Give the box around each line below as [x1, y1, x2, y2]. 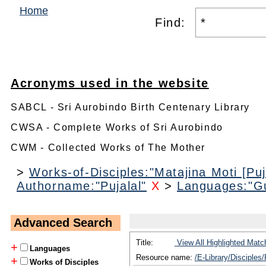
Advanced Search [14, 216, 112, 229]
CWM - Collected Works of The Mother [11, 142, 205, 153]
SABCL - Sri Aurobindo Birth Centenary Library [11, 102, 250, 112]
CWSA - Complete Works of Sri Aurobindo [11, 122, 223, 132]
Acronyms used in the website [11, 77, 209, 90]
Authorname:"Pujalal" [17, 179, 147, 192]
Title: [136, 238, 156, 247]
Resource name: [136, 253, 195, 262]
